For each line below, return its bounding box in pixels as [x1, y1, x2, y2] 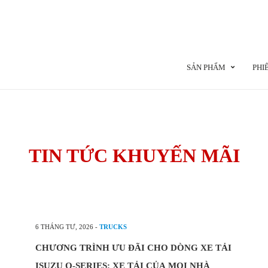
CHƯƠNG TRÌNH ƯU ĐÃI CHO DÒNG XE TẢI [35, 243, 232, 252]
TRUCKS [99, 223, 127, 230]
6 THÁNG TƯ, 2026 [35, 223, 93, 230]
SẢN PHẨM [187, 63, 226, 72]
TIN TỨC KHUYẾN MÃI [28, 145, 240, 166]
